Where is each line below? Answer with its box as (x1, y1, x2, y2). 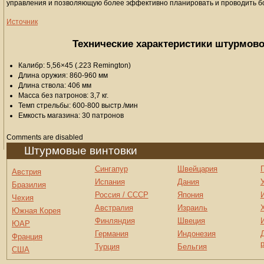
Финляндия (94, 216, 135, 225)
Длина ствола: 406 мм (18, 81, 91, 90)
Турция (94, 242, 120, 251)
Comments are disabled (6, 133, 83, 141)
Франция (12, 232, 42, 241)
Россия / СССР (94, 190, 148, 199)
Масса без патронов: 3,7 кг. (18, 91, 108, 100)
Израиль (177, 203, 208, 212)
